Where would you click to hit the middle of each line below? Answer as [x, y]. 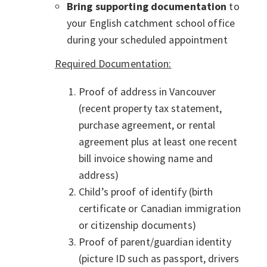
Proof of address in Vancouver [148, 92]
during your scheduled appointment [147, 39]
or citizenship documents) [137, 225]
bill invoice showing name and [146, 159]
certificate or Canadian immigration [160, 209]
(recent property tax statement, [150, 108]
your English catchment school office [151, 23]
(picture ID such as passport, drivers [159, 259]
